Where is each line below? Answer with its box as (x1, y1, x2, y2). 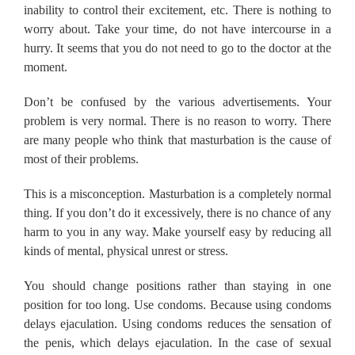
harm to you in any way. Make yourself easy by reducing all (24, 224, 331, 239)
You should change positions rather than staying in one (24, 278, 331, 292)
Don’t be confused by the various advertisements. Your (24, 94, 331, 109)
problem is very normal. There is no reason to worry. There (24, 113, 331, 128)
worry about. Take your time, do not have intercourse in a (24, 21, 331, 36)
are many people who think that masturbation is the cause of (24, 132, 331, 147)
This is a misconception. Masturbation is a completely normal (24, 186, 331, 200)
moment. (24, 59, 67, 74)
